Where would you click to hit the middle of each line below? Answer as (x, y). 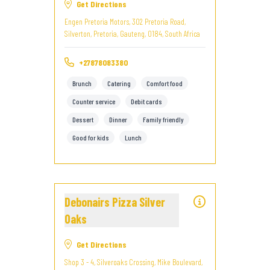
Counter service (94, 101)
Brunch (82, 83)
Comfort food (165, 83)
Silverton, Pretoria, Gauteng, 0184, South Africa (132, 33)
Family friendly (163, 119)
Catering (119, 83)
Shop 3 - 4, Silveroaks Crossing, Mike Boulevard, (133, 262)
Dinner (118, 119)
